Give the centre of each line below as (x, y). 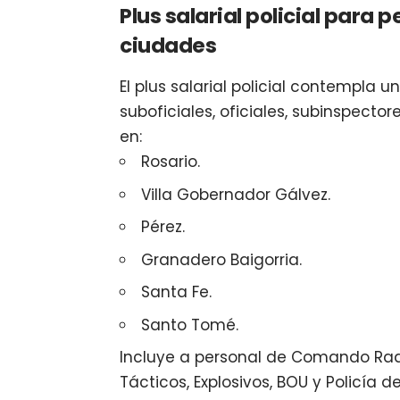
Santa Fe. (177, 292)
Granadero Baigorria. (222, 259)
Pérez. (163, 227)
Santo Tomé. (190, 325)
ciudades (168, 45)
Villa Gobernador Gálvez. (236, 194)
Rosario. (171, 162)
